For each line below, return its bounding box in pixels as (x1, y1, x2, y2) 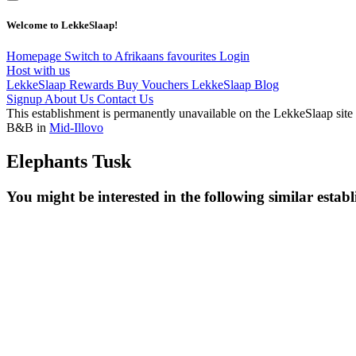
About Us (44, 91, 97, 106)
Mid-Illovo (49, 120, 103, 134)
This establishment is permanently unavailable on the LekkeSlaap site (6, 106, 353, 120)
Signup (6, 91, 44, 106)
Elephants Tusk (6, 150, 131, 172)
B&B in (6, 120, 49, 134)
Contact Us (97, 91, 153, 106)
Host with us (6, 63, 70, 77)
